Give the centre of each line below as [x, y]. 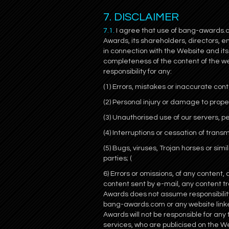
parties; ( [118, 158]
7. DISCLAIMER [141, 17]
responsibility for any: [138, 72]
